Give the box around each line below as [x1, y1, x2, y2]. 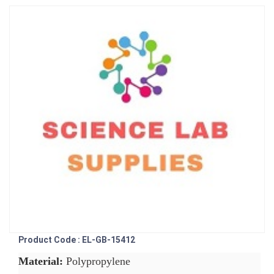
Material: [18, 255, 63, 268]
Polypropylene [63, 255, 130, 268]
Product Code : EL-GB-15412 [18, 235, 135, 245]
